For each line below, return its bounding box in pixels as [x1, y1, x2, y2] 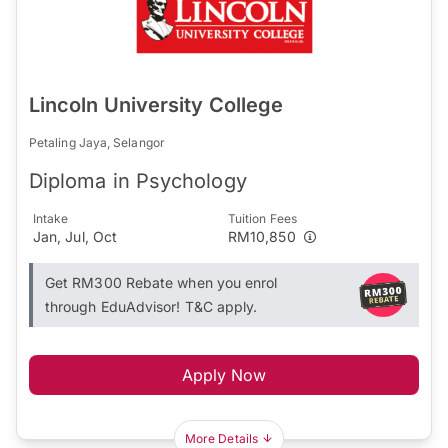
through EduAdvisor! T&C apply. [45, 297, 258, 315]
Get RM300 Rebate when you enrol [45, 273, 278, 291]
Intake [33, 210, 69, 226]
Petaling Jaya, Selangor [29, 134, 165, 150]
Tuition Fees [228, 210, 297, 226]
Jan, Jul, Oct [33, 227, 118, 245]
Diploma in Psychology [29, 168, 247, 193]
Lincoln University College [29, 92, 284, 117]
